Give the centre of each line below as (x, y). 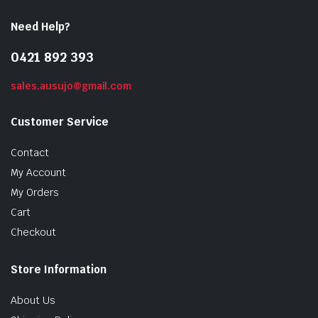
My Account (38, 172)
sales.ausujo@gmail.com (71, 86)
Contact (30, 153)
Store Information (59, 269)
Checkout (33, 232)
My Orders (35, 192)
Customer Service (60, 122)
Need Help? (40, 27)
